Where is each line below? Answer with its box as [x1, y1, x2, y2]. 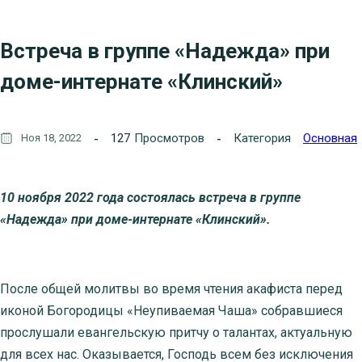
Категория [234, 131, 291, 146]
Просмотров [134, 131, 204, 146]
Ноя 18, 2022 [21, 132, 82, 145]
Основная [303, 131, 357, 146]
